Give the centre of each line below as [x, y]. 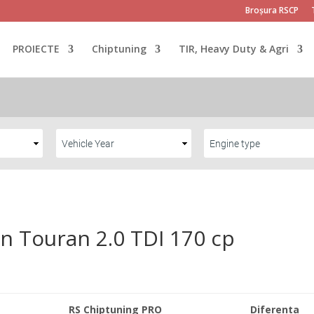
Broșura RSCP [272, 10]
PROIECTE [36, 49]
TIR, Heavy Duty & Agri [234, 49]
